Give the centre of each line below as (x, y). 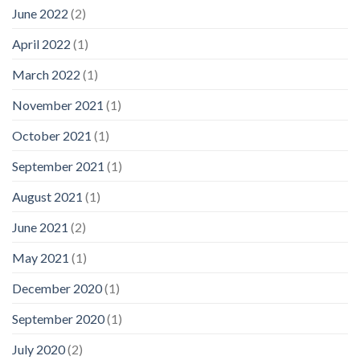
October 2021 (52, 135)
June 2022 (40, 13)
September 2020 (58, 318)
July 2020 (39, 349)
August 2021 (47, 196)
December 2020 (57, 288)
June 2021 (40, 227)
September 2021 (58, 166)
